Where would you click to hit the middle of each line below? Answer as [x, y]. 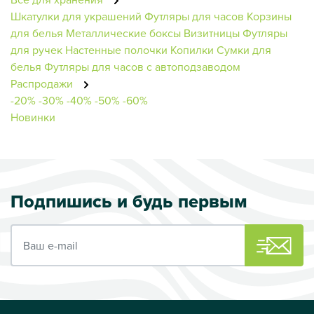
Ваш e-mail [37, 232]
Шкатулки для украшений [76, 16]
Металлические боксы [123, 33]
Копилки [192, 49]
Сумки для [244, 49]
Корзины [269, 16]
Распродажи [43, 83]
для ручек [36, 49]
